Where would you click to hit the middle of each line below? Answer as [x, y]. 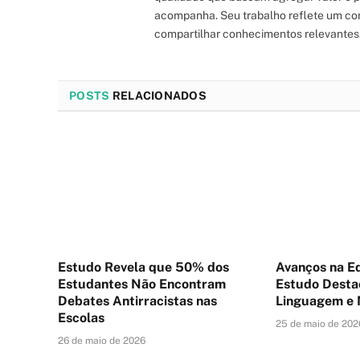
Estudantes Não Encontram [142, 284]
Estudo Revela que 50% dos [143, 267]
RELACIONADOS [158, 95]
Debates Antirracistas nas [137, 301]
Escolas [81, 317]
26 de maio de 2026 [102, 340]
